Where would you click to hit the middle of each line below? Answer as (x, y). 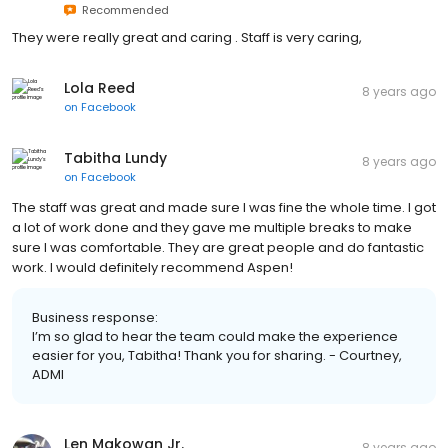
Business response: (95, 317)
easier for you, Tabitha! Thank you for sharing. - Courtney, (217, 355)
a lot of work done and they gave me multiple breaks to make (212, 227)
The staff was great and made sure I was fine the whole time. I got (224, 207)
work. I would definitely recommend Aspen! (152, 267)
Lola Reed (99, 87)
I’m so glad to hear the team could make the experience (215, 336)
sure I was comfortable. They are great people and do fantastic (218, 247)
